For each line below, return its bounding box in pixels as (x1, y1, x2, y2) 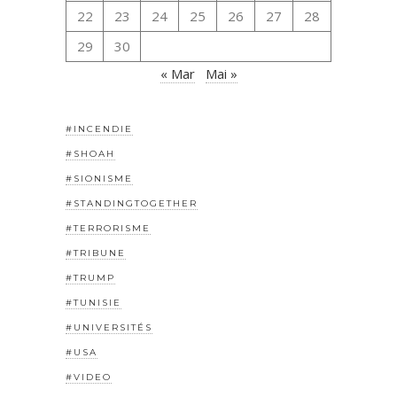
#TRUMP (66, 272, 115, 284)
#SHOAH (66, 148, 115, 160)
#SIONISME (66, 173, 133, 185)
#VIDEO (66, 371, 112, 384)
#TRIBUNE (66, 247, 126, 260)
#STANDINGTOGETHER (66, 198, 198, 210)
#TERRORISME (66, 222, 151, 235)
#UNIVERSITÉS (66, 322, 152, 334)
